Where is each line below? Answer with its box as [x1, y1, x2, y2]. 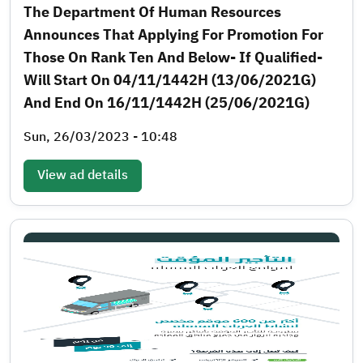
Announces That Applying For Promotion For [23, 23, 323, 45]
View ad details [37, 164, 128, 185]
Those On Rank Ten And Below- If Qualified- [23, 45, 322, 68]
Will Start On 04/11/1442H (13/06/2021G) [23, 68, 316, 91]
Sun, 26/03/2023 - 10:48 [23, 126, 177, 147]
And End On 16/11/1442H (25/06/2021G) [23, 91, 310, 113]
